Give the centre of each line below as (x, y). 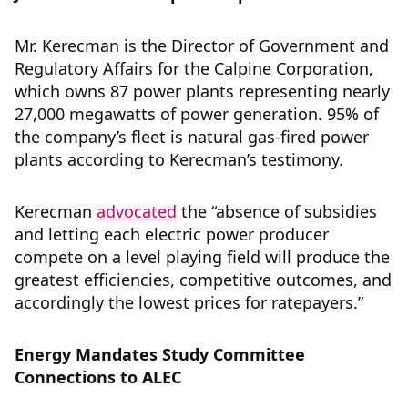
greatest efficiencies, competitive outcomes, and (203, 280)
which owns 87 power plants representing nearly (202, 91)
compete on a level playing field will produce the (202, 257)
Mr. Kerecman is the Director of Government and (202, 46)
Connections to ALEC (98, 377)
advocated (137, 211)
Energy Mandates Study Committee (160, 354)
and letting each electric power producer (172, 234)
